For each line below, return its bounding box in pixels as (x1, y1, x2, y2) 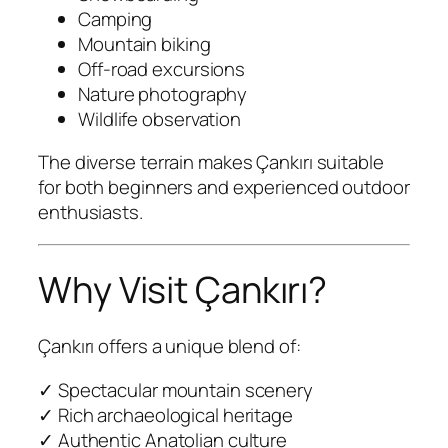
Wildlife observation (78, 105, 241, 132)
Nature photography (78, 80, 248, 107)
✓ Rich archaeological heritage (38, 401, 293, 428)
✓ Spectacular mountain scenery (38, 376, 313, 403)
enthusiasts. (38, 199, 143, 226)
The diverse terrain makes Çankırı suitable (38, 149, 384, 176)
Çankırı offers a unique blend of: (38, 333, 301, 360)
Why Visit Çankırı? (38, 264, 328, 314)
